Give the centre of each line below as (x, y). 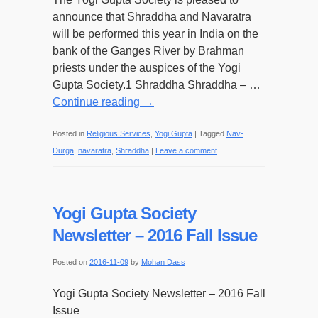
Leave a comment (186, 150)
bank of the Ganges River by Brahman (148, 51)
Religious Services (119, 133)
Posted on (70, 262)
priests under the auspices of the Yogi (147, 68)
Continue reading (98, 102)
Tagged (212, 133)
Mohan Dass (163, 262)
